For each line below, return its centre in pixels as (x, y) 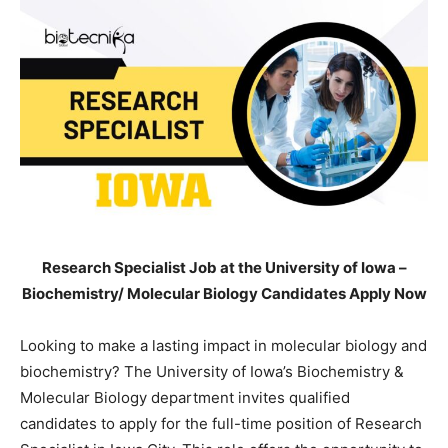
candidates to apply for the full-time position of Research (221, 423)
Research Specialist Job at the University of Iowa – (224, 267)
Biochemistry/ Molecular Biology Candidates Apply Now (224, 293)
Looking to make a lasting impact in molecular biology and (223, 345)
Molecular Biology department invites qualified (185, 397)
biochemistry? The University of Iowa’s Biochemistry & (212, 371)
